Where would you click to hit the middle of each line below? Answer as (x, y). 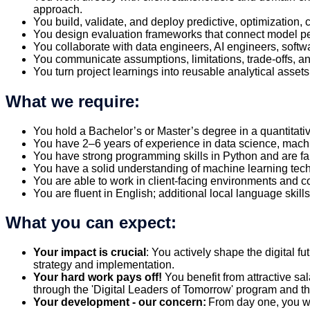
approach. (58, 9)
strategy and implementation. (104, 265)
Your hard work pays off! (98, 277)
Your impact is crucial (90, 253)
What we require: (73, 101)
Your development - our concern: (120, 302)
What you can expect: (91, 223)
